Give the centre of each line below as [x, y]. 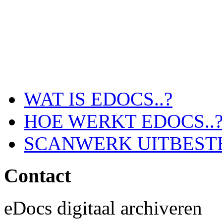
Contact [37, 176]
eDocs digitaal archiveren [103, 208]
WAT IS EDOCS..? [98, 99]
